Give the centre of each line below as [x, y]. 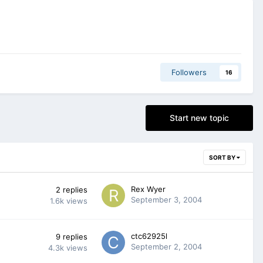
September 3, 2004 [166, 199]
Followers [189, 72]
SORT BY [223, 157]
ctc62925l [149, 236]
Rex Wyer [148, 189]
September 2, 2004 [166, 246]
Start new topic [199, 117]
